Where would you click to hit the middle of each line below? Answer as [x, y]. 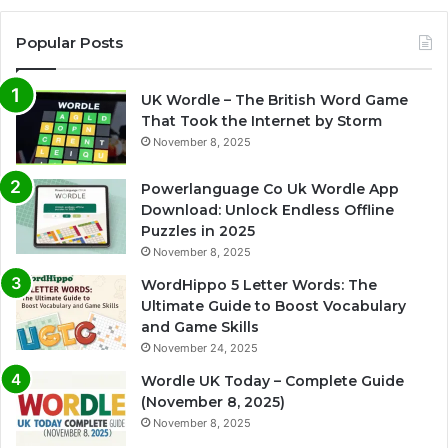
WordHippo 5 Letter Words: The [259, 284]
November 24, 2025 [205, 347]
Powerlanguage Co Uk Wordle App [270, 188]
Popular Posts [69, 42]
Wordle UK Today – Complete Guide [272, 380]
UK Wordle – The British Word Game [274, 99]
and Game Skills [200, 326]
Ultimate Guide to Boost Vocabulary [273, 305]
